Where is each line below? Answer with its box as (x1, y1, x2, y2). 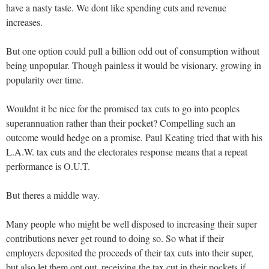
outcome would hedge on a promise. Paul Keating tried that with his (6, 130, 262, 144)
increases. (6, 15, 43, 28)
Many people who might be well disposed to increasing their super (6, 217, 257, 230)
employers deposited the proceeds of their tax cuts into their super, (6, 246, 253, 259)
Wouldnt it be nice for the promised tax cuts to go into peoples (6, 101, 240, 115)
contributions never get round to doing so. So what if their (6, 231, 224, 244)
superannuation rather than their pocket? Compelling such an (6, 116, 235, 129)
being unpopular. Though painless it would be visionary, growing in (6, 58, 261, 71)
